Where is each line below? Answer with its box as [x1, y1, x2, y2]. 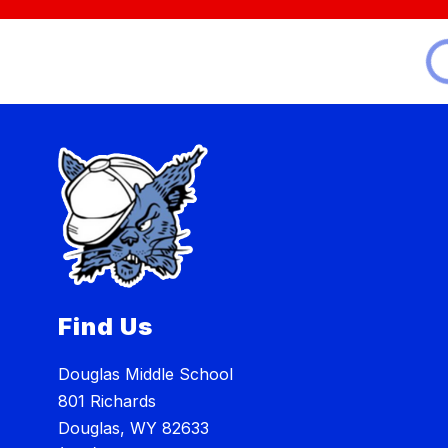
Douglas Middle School [58, 363, 234, 384]
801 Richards [58, 390, 157, 411]
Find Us [58, 311, 154, 341]
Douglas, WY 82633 [58, 417, 210, 438]
